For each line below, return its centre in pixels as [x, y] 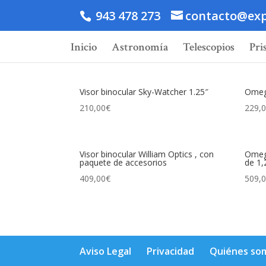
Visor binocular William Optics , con [147, 154]
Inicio [84, 47]
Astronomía [140, 47]
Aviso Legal [106, 251]
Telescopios [209, 47]
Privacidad [171, 251]
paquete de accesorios [123, 162]
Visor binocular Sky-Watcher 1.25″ [144, 91]
